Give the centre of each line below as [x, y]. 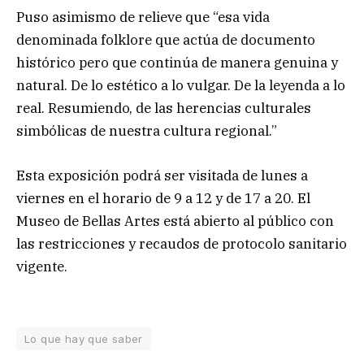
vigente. [42, 266]
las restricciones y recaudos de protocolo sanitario [182, 243]
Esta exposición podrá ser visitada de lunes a [162, 175]
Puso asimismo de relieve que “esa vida [143, 17]
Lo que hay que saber [84, 338]
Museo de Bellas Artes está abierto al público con [175, 221]
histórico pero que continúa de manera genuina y [177, 63]
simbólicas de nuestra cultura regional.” [147, 131]
